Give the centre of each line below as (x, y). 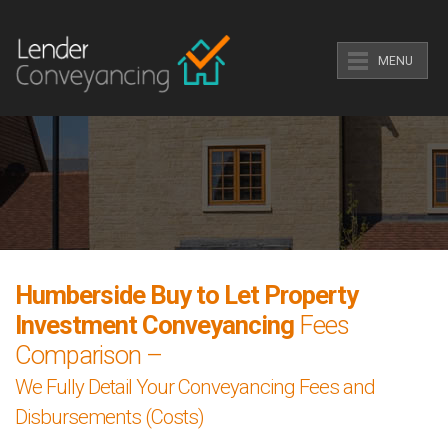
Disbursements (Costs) (109, 417)
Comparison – (88, 355)
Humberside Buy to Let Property (186, 295)
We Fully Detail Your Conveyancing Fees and (195, 387)
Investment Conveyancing (154, 325)
